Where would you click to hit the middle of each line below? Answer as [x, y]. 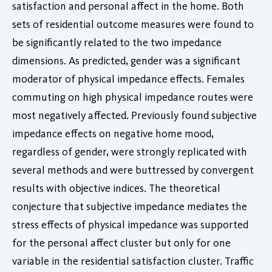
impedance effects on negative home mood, [113, 133]
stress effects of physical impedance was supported [130, 224]
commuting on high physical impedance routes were [133, 97]
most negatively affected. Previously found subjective [134, 115]
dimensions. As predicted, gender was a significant [126, 60]
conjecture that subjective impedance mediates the [130, 206]
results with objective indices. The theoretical [116, 188]
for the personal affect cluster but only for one [121, 243]
